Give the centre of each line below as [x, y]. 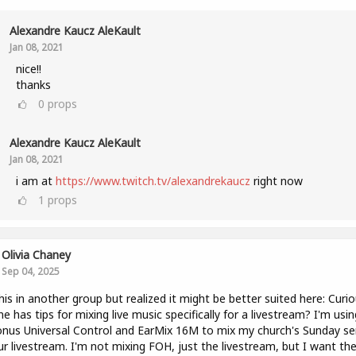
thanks [33, 85]
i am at [35, 181]
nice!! [28, 69]
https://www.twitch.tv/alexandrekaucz [153, 181]
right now [276, 181]
